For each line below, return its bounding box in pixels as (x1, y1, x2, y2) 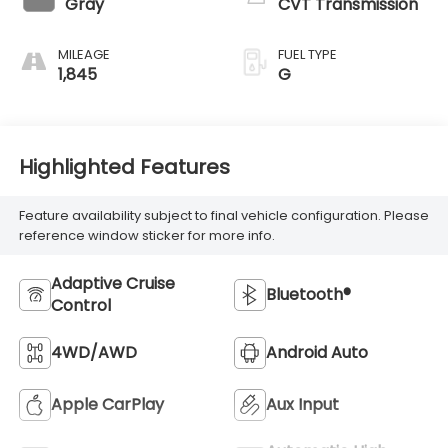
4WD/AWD (50, 341, 137, 365)
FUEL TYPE (278, 45, 337, 65)
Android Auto (266, 341, 368, 365)
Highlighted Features (18, 152, 230, 181)
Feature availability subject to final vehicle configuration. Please (18, 205, 429, 225)
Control (50, 294, 111, 318)
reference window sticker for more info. (18, 225, 275, 245)
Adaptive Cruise (50, 272, 175, 296)
